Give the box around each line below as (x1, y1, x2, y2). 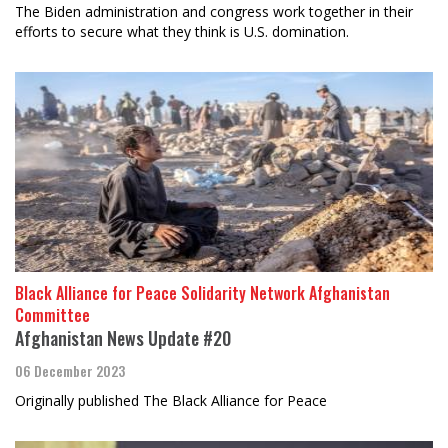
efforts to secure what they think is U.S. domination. (15, 22, 349, 42)
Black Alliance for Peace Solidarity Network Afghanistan (15, 281, 390, 306)
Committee (15, 303, 90, 328)
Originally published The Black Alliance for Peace (15, 391, 327, 411)
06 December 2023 (15, 360, 125, 382)
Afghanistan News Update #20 (15, 325, 231, 352)
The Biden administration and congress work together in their (15, 2, 413, 22)
